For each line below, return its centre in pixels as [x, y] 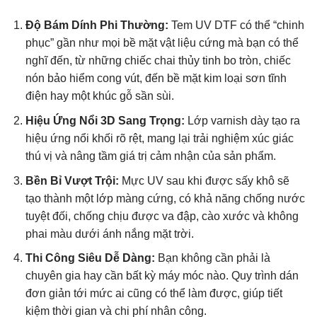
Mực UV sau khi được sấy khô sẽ [204, 180]
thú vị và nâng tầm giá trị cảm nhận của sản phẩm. [150, 156]
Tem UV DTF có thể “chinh [236, 25]
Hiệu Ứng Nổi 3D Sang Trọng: [105, 120]
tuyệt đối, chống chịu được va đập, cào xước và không [162, 216]
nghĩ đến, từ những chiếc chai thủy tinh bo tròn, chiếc [158, 61]
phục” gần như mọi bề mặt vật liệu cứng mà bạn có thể [162, 43]
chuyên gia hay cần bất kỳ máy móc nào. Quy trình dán [162, 276]
